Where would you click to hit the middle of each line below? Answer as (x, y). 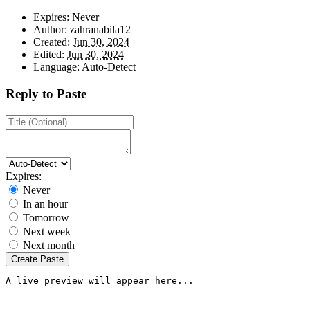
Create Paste (37, 259)
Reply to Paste (46, 94)
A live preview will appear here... (100, 280)
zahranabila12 (99, 30)
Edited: (49, 55)
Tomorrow (46, 217)
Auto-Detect (108, 67)
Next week (47, 231)
